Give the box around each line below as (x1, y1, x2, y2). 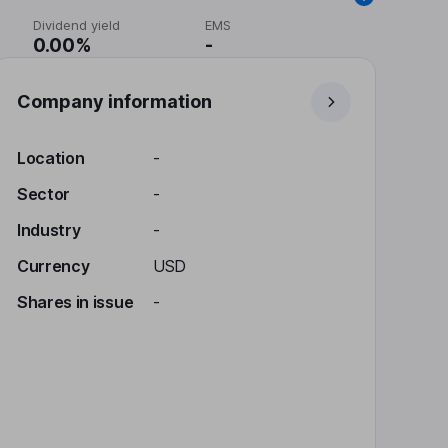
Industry (17, 220, 81, 240)
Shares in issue (17, 292, 134, 312)
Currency (17, 256, 90, 276)
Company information (17, 91, 212, 112)
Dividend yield (33, 17, 121, 33)
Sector (17, 184, 71, 204)
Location (17, 148, 85, 168)
